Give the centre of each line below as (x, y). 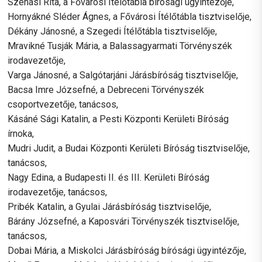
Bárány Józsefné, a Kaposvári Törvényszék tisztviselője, (124, 221)
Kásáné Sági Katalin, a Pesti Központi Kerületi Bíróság (118, 119)
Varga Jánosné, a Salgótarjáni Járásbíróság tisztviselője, (123, 75)
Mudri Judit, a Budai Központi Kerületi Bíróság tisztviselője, (129, 148)
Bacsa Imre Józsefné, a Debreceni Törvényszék (106, 89)
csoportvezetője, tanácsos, (63, 104)
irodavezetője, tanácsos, (58, 192)
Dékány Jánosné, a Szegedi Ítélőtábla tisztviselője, (113, 31)
